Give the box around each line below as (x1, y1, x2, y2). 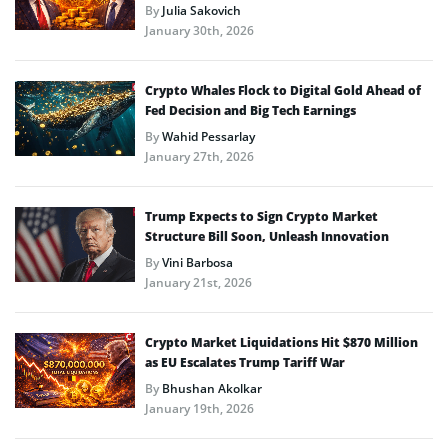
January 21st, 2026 (145, 273, 252, 291)
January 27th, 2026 (145, 147, 254, 165)
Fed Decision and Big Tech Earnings (145, 101, 356, 119)
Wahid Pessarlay (162, 127, 255, 145)
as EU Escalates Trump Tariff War (145, 353, 345, 371)
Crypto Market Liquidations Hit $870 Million (145, 333, 418, 351)
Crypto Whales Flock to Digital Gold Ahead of (145, 81, 421, 99)
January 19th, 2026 (145, 399, 254, 417)
